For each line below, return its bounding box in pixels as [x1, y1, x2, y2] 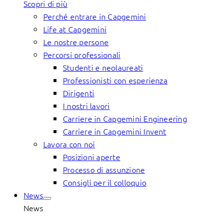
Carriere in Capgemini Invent [63, 126, 166, 137]
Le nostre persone [43, 36, 109, 47]
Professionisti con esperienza [63, 75, 167, 85]
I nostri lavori [63, 100, 110, 111]
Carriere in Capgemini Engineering [63, 113, 187, 124]
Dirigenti [63, 87, 95, 98]
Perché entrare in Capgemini [43, 11, 146, 22]
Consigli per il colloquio [63, 177, 146, 188]
